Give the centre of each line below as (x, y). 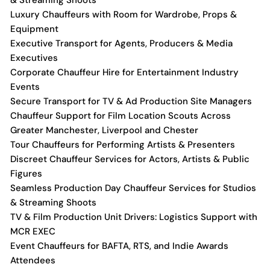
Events (25, 87)
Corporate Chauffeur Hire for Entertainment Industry (124, 72)
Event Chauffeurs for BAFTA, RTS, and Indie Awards (119, 246)
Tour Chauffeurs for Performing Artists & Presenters (123, 145)
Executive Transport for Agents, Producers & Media (121, 43)
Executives (34, 58)
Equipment (34, 29)
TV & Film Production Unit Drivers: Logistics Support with (134, 217)
